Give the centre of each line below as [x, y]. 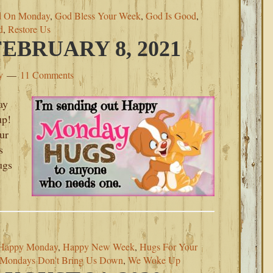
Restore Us [29, 29]
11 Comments [47, 75]
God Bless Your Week [98, 16]
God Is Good [171, 16]
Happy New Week [99, 246]
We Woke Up [154, 260]
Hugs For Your [168, 246]
